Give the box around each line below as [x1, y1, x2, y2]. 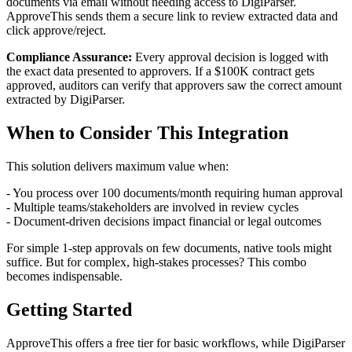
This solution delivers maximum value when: [6, 159, 229, 174]
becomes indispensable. [6, 269, 123, 284]
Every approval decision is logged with [132, 50, 328, 64]
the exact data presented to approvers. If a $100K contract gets [6, 64, 314, 79]
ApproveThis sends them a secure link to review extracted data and [6, 9, 338, 24]
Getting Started [6, 299, 132, 320]
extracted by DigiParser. [6, 93, 125, 107]
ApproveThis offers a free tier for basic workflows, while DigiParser [6, 335, 345, 350]
